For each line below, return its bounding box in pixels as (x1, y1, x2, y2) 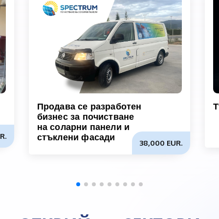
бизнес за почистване (37, 111, 134, 122)
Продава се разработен (37, 101, 142, 112)
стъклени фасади (37, 131, 115, 143)
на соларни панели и (37, 121, 130, 132)
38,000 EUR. (139, 138, 183, 148)
